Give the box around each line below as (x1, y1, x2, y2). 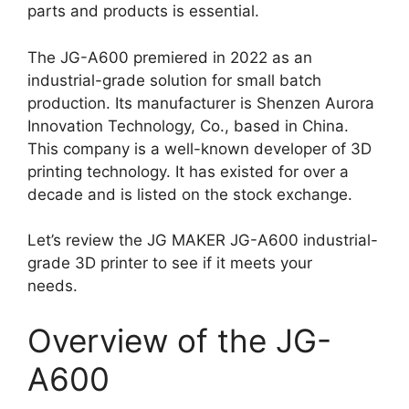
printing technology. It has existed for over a (27, 162, 349, 181)
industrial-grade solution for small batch (27, 70, 321, 89)
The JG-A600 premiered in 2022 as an (27, 47, 312, 67)
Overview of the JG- (27, 320, 331, 360)
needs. (27, 277, 114, 295)
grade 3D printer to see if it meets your (27, 254, 312, 272)
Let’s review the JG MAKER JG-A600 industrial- (27, 231, 378, 249)
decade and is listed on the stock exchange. (27, 184, 352, 204)
